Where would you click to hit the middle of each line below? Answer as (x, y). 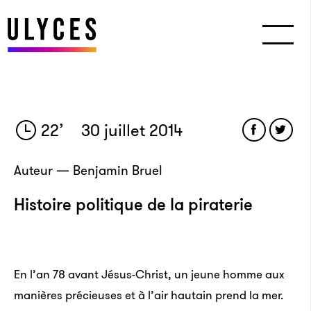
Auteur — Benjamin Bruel (88, 170)
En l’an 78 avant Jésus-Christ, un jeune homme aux (149, 274)
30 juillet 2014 (130, 131)
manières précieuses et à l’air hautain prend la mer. (149, 295)
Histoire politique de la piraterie (133, 205)
